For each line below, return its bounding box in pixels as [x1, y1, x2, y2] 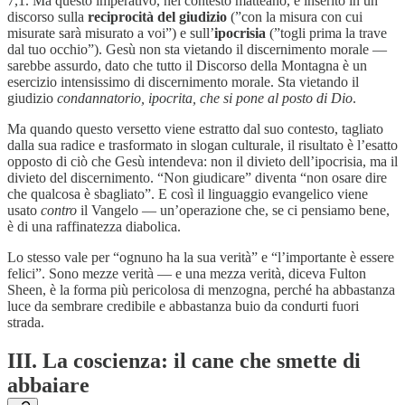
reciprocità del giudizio [88, 9, 227, 25]
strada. [7, 315, 44, 331]
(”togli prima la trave [266, 25, 387, 42]
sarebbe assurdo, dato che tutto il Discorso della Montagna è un [7, 58, 367, 74]
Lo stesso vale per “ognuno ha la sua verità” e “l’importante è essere [7, 250, 394, 266]
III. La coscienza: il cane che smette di [7, 349, 361, 373]
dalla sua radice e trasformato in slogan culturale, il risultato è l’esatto [7, 137, 398, 154]
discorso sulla [7, 9, 88, 25]
